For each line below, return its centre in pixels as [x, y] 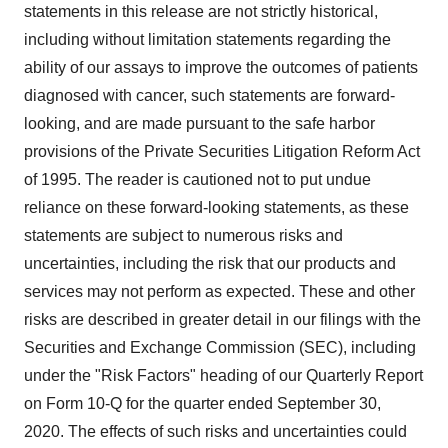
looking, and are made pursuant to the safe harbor [199, 123]
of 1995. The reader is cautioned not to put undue [197, 179]
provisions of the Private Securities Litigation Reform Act [222, 151]
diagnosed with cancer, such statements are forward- [209, 95]
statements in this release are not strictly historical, [201, 11]
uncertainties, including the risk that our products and [210, 263]
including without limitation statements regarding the [207, 39]
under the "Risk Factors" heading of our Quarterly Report [223, 375]
